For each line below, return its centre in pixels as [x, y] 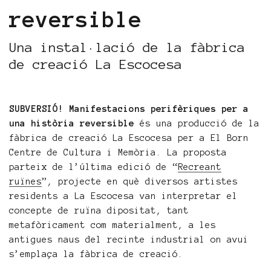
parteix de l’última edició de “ [93, 167]
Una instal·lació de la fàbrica [127, 47]
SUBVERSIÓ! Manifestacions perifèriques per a [129, 109]
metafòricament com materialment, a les [113, 225]
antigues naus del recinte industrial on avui [129, 240]
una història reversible [72, 123]
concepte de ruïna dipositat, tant [99, 211]
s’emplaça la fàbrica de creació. [96, 254]
